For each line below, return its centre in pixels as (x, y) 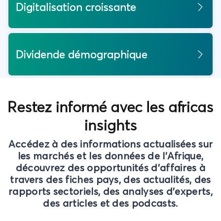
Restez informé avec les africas (110, 107)
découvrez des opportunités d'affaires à (110, 168)
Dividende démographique (82, 55)
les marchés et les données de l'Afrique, (110, 156)
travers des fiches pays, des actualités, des (110, 180)
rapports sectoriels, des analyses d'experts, (110, 191)
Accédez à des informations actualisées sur (110, 144)
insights (110, 125)
